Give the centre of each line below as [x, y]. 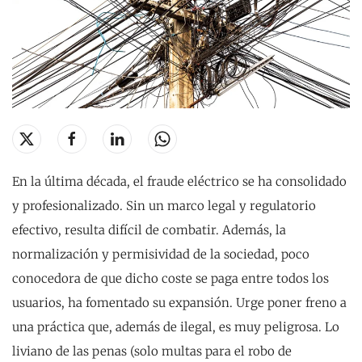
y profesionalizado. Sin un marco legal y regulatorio [164, 206]
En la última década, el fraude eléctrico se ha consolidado [179, 181]
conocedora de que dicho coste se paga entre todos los [170, 278]
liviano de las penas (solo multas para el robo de [152, 351]
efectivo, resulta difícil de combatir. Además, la [149, 230]
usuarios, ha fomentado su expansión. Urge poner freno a [179, 303]
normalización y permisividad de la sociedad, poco [161, 254]
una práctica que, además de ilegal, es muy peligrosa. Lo [176, 327]
